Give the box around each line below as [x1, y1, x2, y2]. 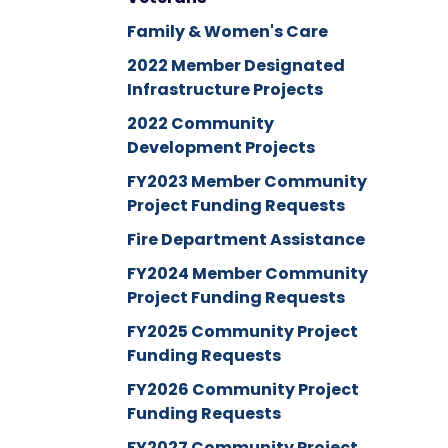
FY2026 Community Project [126, 377, 359, 401]
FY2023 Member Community [126, 169, 367, 193]
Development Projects [126, 135, 315, 159]
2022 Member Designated [126, 53, 345, 77]
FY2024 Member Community [126, 261, 368, 285]
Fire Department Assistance [126, 227, 365, 251]
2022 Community [126, 111, 274, 135]
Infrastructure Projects [126, 77, 323, 101]
